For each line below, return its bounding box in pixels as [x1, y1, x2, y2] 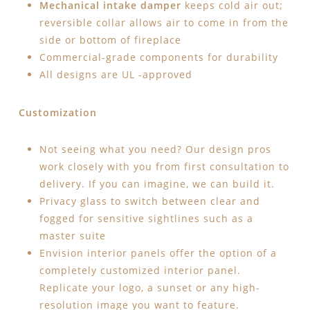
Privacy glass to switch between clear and [39, 194, 260, 208]
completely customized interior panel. [39, 264, 241, 277]
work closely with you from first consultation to [39, 160, 289, 174]
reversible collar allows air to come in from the [39, 16, 289, 30]
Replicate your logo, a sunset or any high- [39, 281, 260, 295]
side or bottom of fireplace [39, 33, 181, 47]
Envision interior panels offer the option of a [39, 246, 277, 260]
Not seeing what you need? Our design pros [39, 143, 271, 156]
